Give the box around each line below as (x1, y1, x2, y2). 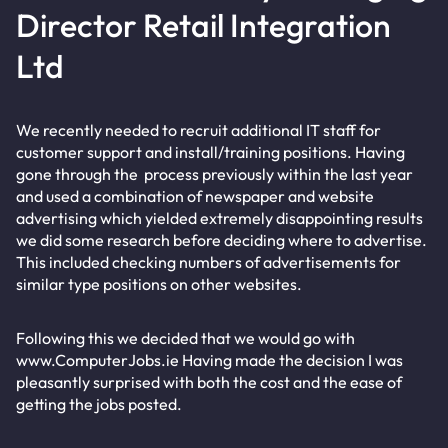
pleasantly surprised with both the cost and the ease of (16, 372, 402, 392)
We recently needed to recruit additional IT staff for (16, 120, 381, 140)
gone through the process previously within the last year (16, 164, 413, 184)
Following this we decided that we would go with (16, 328, 355, 348)
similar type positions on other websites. (16, 274, 302, 294)
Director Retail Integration (16, 5, 391, 45)
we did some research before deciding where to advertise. (16, 230, 427, 250)
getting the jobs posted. (16, 394, 182, 414)
